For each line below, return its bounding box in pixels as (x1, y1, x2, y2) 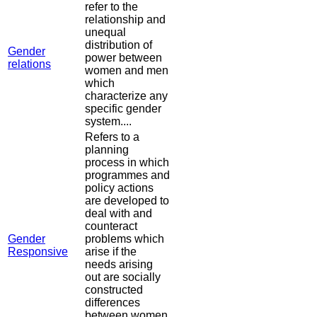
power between (85, 52, 162, 64)
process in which (85, 156, 169, 169)
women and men (85, 64, 168, 77)
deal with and (85, 207, 152, 220)
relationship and (85, 13, 166, 26)
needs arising (85, 258, 153, 271)
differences (85, 296, 140, 309)
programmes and (85, 169, 170, 182)
